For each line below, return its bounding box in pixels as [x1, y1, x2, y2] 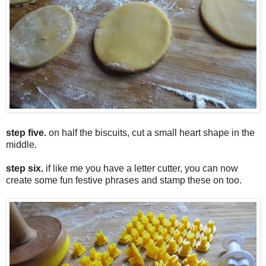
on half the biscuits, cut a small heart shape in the [46, 127, 255, 138]
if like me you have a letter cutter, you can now [43, 163, 238, 173]
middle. [6, 139, 39, 150]
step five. [6, 127, 46, 138]
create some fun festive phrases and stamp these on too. [6, 175, 244, 185]
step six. [6, 163, 43, 173]
